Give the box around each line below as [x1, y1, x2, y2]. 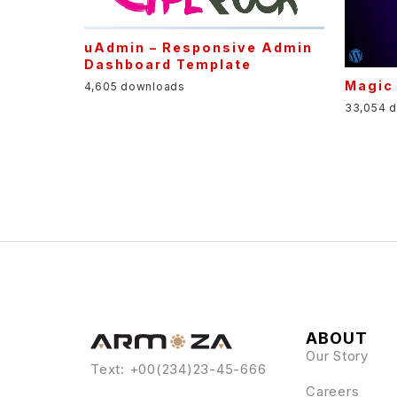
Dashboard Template [83, 56, 252, 72]
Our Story [306, 346, 369, 364]
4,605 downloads [83, 80, 185, 93]
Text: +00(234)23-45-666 [90, 360, 267, 378]
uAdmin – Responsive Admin [83, 39, 313, 55]
